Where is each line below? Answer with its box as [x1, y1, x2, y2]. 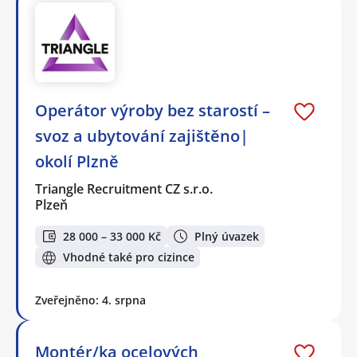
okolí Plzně [35, 151, 119, 173]
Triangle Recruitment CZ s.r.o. [35, 180, 214, 198]
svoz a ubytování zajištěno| [35, 125, 249, 147]
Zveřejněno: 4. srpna [35, 292, 146, 308]
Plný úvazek [194, 228, 259, 244]
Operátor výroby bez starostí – [35, 100, 270, 122]
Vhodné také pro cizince [63, 249, 194, 265]
